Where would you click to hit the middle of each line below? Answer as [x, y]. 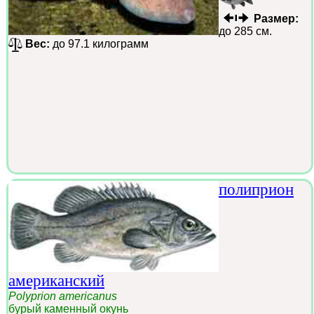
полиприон [256, 190]
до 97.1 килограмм [99, 44]
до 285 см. [245, 32]
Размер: [276, 19]
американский [56, 280]
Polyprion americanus [63, 296]
